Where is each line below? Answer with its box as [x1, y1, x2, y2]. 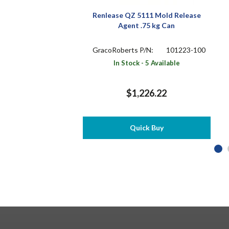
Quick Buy [129, 123, 164, 132]
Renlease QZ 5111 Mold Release [92, 10, 201, 19]
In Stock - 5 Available [113, 58, 180, 67]
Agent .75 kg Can [118, 20, 175, 30]
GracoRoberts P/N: [93, 45, 155, 54]
